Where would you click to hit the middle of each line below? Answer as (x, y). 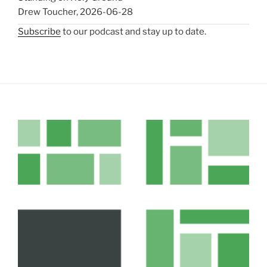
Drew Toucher (47, 12)
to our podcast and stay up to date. (133, 31)
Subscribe (39, 31)
